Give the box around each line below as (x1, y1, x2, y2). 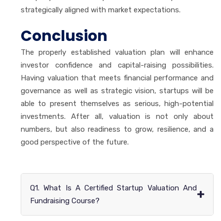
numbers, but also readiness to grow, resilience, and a (21, 124, 214, 134)
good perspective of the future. (21, 137, 129, 147)
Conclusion (21, 25, 108, 46)
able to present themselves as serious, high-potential (21, 99, 214, 108)
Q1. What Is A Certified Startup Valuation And (30, 183, 197, 192)
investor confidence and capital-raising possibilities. (21, 60, 214, 70)
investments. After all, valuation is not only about (21, 111, 214, 121)
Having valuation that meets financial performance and (21, 73, 214, 82)
